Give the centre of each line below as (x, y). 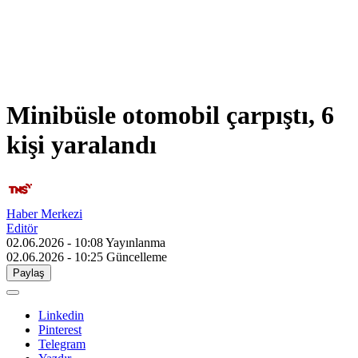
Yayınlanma (135, 243)
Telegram (62, 344)
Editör (22, 229)
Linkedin (61, 316)
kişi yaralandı (82, 144)
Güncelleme (137, 257)
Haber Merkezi (44, 214)
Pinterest (60, 330)
